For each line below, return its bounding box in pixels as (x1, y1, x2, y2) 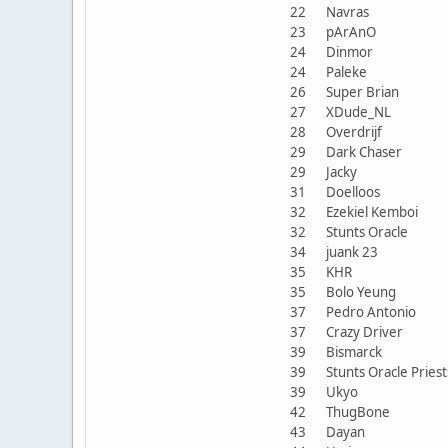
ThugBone (317, 402, 399, 421)
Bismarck (317, 342, 391, 361)
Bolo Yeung (317, 282, 405, 301)
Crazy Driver (317, 322, 412, 341)
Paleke (317, 62, 376, 81)
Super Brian (317, 82, 408, 101)
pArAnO (317, 22, 385, 41)
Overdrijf (317, 122, 391, 141)
